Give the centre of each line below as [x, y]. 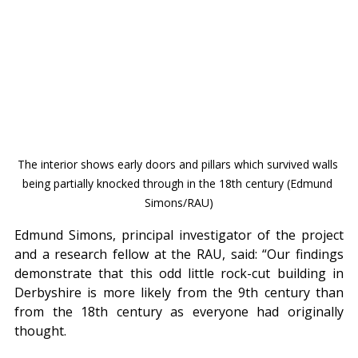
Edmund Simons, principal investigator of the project [179, 235]
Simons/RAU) [179, 203]
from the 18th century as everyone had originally [179, 312]
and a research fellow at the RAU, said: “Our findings [179, 255]
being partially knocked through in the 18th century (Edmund [179, 184]
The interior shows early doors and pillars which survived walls [179, 165]
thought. [40, 331]
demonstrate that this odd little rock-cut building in [179, 274]
